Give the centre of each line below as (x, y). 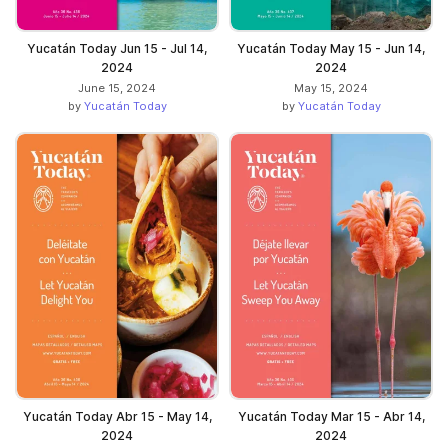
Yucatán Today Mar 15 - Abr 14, (331, 417)
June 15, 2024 (117, 88)
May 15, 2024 (331, 88)
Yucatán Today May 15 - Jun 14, (331, 49)
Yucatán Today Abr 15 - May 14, (117, 417)
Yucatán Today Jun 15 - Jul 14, (117, 49)
